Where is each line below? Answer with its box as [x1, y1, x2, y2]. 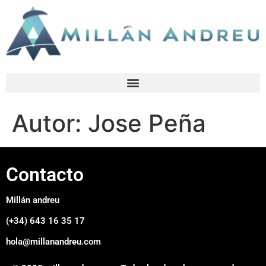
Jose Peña [88, 108, 206, 138]
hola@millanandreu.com [6, 236, 101, 247]
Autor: [12, 108, 88, 138]
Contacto [6, 163, 84, 186]
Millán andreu [6, 194, 59, 205]
